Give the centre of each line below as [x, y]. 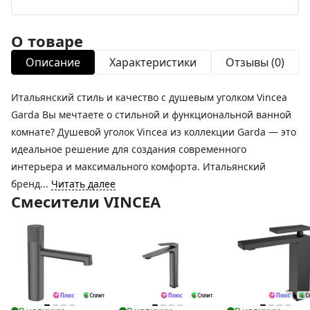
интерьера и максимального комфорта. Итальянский [138, 166]
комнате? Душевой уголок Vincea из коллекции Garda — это [154, 131]
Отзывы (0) [255, 62]
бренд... [31, 183]
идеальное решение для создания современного [129, 149]
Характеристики [153, 62]
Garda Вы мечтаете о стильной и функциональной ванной [151, 114]
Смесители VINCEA [86, 201]
